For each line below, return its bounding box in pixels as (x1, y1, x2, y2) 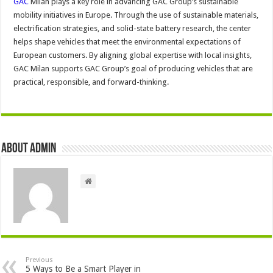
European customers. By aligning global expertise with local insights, (13, 50, 252, 60)
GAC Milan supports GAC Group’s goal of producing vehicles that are (13, 63, 253, 73)
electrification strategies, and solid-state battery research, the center (13, 23, 252, 33)
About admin (1, 141, 57, 156)
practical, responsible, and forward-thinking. (13, 77, 169, 87)
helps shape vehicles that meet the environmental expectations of (13, 37, 241, 46)
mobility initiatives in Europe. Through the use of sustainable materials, (13, 10, 259, 19)
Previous (26, 255, 54, 264)
